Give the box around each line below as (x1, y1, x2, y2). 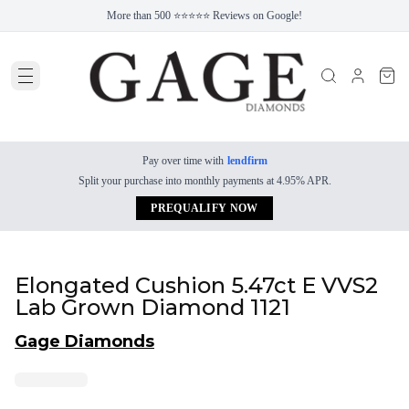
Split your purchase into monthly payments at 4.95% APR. (78, 174, 331, 187)
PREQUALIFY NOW (151, 202, 258, 215)
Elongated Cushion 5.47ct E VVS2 (15, 272, 378, 299)
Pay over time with (142, 154, 224, 167)
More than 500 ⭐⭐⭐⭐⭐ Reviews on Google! (107, 9, 302, 22)
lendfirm (226, 154, 267, 167)
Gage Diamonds (15, 331, 154, 351)
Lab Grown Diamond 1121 (15, 294, 290, 320)
